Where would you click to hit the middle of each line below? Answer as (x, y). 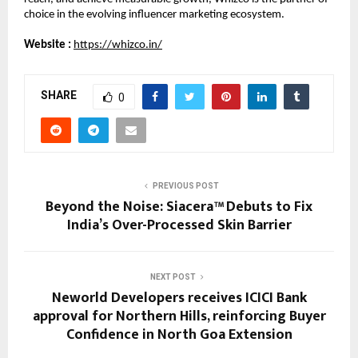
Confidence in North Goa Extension (179, 334)
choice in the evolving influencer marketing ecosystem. (154, 14)
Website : (48, 45)
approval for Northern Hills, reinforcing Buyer (179, 316)
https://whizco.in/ (118, 45)
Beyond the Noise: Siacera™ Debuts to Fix (179, 207)
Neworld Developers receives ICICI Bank (179, 298)
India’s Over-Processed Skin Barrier (179, 225)
